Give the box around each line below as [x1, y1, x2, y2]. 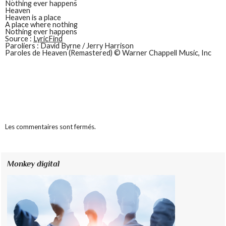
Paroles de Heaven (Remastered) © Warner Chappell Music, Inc [5, 48, 212, 58]
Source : [5, 34, 34, 43]
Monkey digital [7, 159, 60, 168]
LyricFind [33, 34, 63, 43]
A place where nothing [5, 20, 78, 29]
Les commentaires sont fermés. [5, 123, 96, 131]
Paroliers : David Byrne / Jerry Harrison [5, 41, 134, 50]
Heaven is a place [5, 13, 62, 22]
